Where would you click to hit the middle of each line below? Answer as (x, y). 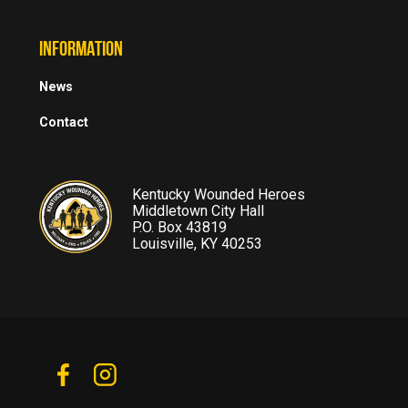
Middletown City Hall (198, 210)
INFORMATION (82, 51)
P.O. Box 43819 (179, 227)
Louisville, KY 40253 (197, 243)
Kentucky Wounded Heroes (218, 194)
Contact (64, 123)
